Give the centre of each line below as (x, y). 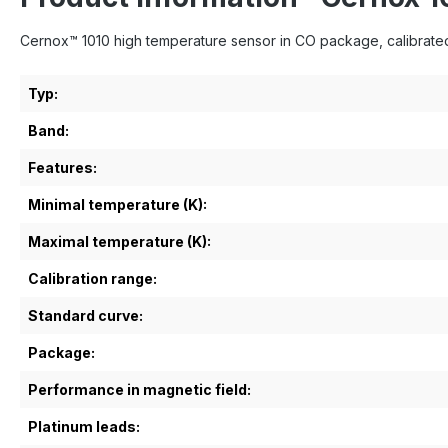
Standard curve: (85, 315)
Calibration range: (92, 278)
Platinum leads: (84, 426)
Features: (62, 167)
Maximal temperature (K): (119, 241)
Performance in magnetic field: (139, 389)
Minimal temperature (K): (117, 204)
